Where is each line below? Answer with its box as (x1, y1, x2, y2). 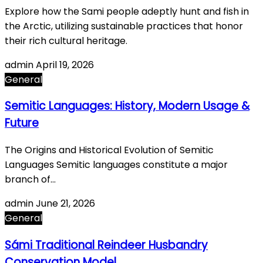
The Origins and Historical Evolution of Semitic (5, 143, 214, 157)
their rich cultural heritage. (5, 33, 127, 48)
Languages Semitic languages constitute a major (5, 158, 228, 172)
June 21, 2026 (36, 197, 95, 211)
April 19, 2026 (36, 58, 94, 72)
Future (5, 115, 39, 131)
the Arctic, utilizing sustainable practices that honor (5, 19, 243, 33)
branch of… (5, 173, 56, 187)
